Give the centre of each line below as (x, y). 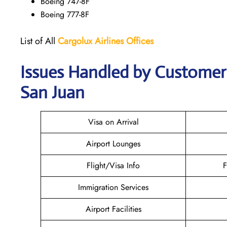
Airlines (109, 41)
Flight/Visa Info (113, 165)
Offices (140, 41)
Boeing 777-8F (65, 14)
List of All (39, 41)
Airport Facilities (113, 209)
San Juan (52, 92)
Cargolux (75, 41)
